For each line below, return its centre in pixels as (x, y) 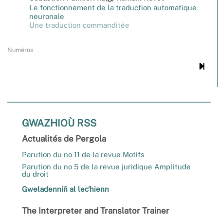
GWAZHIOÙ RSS (59, 123)
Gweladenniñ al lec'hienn (65, 189)
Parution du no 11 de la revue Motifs (83, 155)
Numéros (20, 50)
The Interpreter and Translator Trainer (96, 211)
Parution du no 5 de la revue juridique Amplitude (106, 167)
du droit (35, 174)
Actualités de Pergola (64, 139)
